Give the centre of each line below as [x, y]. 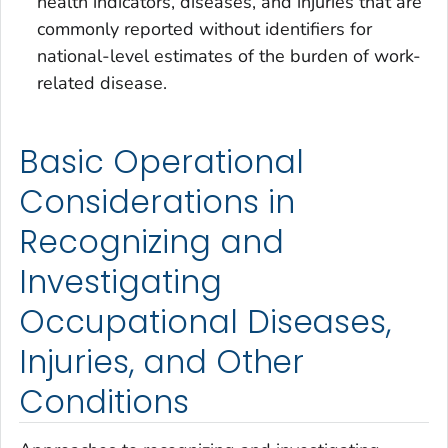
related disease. [102, 83]
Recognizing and [151, 242]
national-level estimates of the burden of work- [229, 56]
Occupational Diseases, [205, 322]
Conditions [104, 402]
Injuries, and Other [162, 362]
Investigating [120, 282]
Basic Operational [161, 162]
